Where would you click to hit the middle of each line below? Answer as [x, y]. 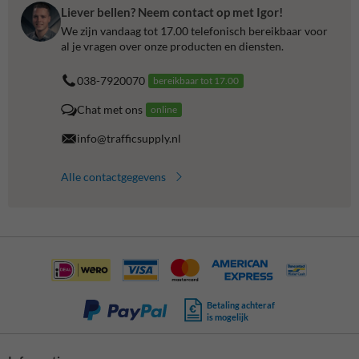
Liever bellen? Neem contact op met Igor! [172, 12]
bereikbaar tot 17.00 [196, 80]
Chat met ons [110, 110]
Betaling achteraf [241, 305]
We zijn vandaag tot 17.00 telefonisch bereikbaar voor [194, 30]
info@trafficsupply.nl [129, 139]
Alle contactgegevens [113, 176]
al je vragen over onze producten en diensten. [172, 46]
